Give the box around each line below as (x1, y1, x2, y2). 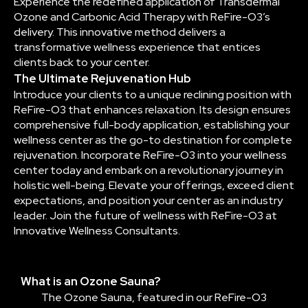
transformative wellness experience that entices (14, 39, 261, 54)
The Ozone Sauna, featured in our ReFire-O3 (41, 289, 267, 305)
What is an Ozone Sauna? (21, 273, 160, 289)
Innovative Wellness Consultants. (14, 223, 180, 238)
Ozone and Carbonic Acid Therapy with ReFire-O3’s (14, 9, 270, 24)
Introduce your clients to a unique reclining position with (14, 87, 291, 102)
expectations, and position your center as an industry (14, 192, 283, 208)
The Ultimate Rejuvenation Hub (14, 70, 191, 86)
